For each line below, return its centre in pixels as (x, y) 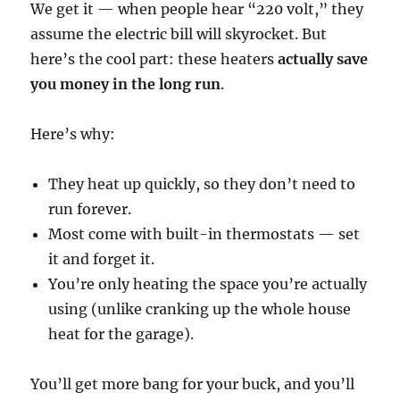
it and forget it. (102, 259)
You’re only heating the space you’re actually (208, 284)
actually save (323, 59)
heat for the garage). (121, 334)
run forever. (90, 209)
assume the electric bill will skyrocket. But (179, 34)
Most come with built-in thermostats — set (204, 234)
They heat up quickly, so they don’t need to (202, 184)
